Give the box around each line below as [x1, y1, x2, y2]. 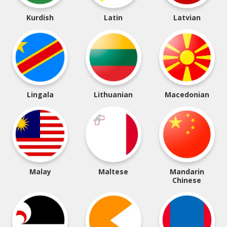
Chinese [172, 175, 202, 185]
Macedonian [164, 90, 209, 99]
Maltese [98, 167, 129, 176]
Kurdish [26, 13, 54, 22]
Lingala [26, 90, 54, 99]
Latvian [173, 13, 201, 22]
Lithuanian [94, 90, 133, 99]
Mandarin [169, 167, 204, 176]
